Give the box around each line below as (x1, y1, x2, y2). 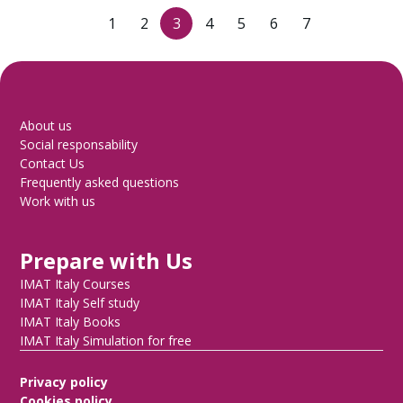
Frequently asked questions (20, 174, 180, 192)
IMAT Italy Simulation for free (20, 332, 193, 350)
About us (20, 117, 73, 135)
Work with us (20, 193, 96, 210)
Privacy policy (20, 373, 109, 391)
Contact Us (20, 155, 85, 173)
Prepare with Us (20, 246, 193, 276)
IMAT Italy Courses (20, 275, 131, 293)
